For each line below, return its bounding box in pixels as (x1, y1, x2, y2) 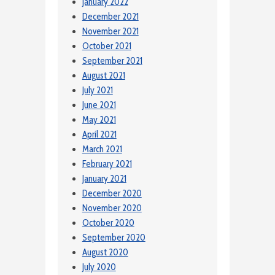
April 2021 (82, 129, 117, 141)
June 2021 (82, 99, 116, 111)
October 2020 (82, 217, 134, 229)
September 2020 (82, 232, 145, 244)
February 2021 (82, 158, 132, 170)
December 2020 (82, 188, 142, 199)
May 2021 (82, 114, 116, 126)
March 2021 (82, 144, 122, 155)
